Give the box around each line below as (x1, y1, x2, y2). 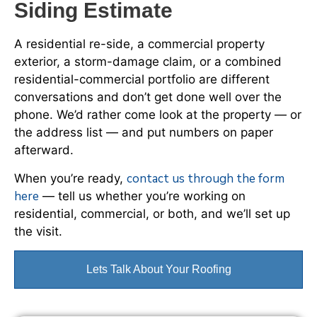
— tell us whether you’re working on (39, 188, 246, 203)
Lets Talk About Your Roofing (86, 263, 231, 275)
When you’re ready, (14, 171, 127, 185)
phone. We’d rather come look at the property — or (14, 108, 301, 122)
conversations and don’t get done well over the (14, 90, 282, 105)
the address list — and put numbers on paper (14, 125, 273, 140)
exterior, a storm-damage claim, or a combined (14, 54, 282, 69)
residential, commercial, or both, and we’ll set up (14, 206, 290, 221)
